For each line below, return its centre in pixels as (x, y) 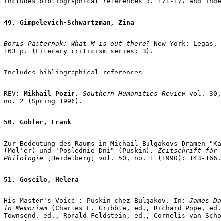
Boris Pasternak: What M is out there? (79, 43)
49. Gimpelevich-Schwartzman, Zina (69, 22)
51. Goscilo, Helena (41, 179)
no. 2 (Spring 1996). (43, 101)
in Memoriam (26, 208)
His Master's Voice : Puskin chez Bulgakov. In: (97, 200)
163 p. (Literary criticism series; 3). (79, 51)
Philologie (24, 158)
